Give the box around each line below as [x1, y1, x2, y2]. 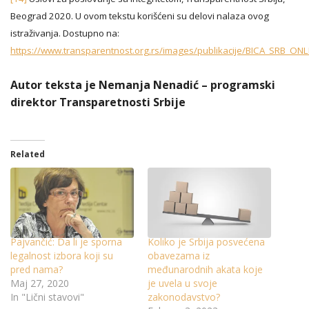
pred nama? [10, 262, 63, 276]
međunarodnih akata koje [148, 262, 263, 276]
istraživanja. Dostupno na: [10, 26, 119, 39]
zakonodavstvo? [148, 290, 220, 303]
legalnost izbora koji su [10, 248, 113, 262]
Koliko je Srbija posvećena [148, 235, 265, 248]
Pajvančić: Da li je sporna [10, 235, 122, 248]
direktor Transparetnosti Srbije [10, 94, 186, 110]
